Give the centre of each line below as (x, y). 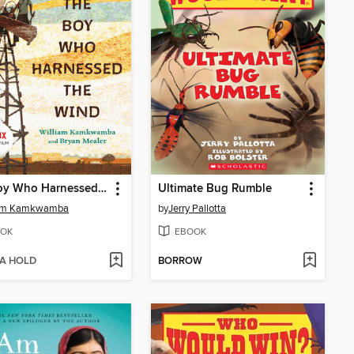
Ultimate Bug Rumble (215, 189)
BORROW (180, 261)
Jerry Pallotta (197, 209)
